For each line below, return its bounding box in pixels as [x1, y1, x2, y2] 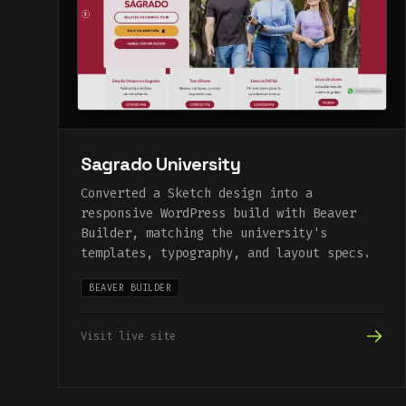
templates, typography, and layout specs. [81, 245, 371, 263]
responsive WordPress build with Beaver [81, 205, 356, 223]
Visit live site [81, 329, 176, 344]
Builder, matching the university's [81, 225, 327, 243]
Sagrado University [81, 152, 240, 177]
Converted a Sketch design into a [81, 185, 313, 203]
